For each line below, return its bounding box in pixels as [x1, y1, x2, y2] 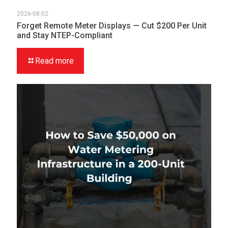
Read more [35, 55, 74, 66]
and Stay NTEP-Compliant [17, 30, 115, 40]
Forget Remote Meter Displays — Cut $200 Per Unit [17, 20, 207, 31]
